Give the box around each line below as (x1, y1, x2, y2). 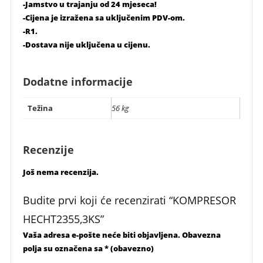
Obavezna (181, 229, 221, 240)
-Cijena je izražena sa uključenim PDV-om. (22, 12, 185, 23)
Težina (27, 102, 53, 113)
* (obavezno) (104, 242, 154, 254)
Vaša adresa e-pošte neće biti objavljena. (22, 229, 180, 240)
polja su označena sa (22, 242, 104, 254)
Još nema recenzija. (22, 166, 99, 177)
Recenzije (22, 142, 74, 157)
